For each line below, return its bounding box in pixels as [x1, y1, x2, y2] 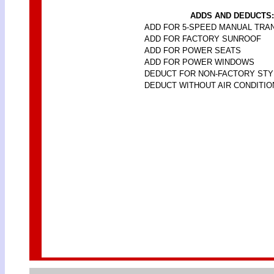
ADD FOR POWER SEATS [144, 46, 241, 55]
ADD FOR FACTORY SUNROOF [144, 34, 261, 43]
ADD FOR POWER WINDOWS [144, 57, 254, 67]
